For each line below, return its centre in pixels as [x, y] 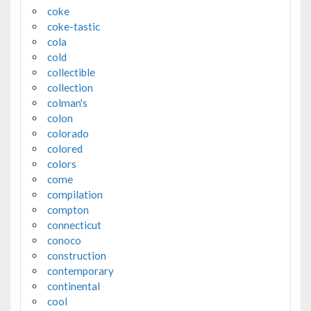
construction [76, 256]
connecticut [74, 225]
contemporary [80, 271]
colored [65, 149]
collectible [71, 73]
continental [73, 286]
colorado [68, 134]
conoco [64, 241]
